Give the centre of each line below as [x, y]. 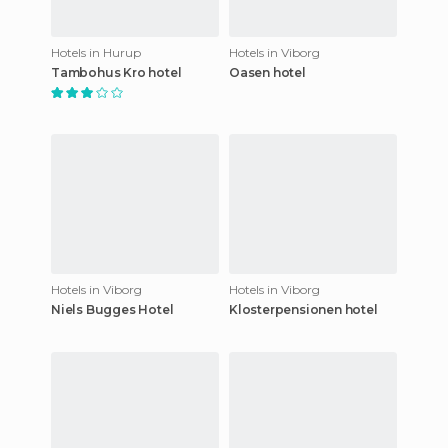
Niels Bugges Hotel [112, 309]
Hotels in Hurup [96, 52]
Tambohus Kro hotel [116, 72]
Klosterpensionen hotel [303, 309]
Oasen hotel [267, 72]
